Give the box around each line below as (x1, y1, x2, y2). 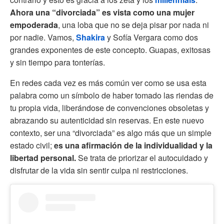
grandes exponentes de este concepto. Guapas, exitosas (10, 43, 210, 55)
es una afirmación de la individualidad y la (52, 139, 212, 151)
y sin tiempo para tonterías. (10, 56, 105, 68)
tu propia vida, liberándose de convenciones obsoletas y (10, 101, 209, 113)
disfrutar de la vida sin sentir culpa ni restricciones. (10, 164, 188, 176)
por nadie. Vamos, (10, 31, 76, 43)
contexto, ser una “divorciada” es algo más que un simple (10, 126, 211, 138)
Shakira (76, 31, 105, 43)
